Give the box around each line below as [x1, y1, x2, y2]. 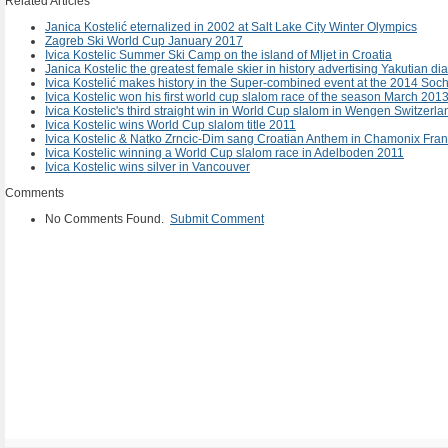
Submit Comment [170, 212, 264, 226]
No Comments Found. [45, 212, 170, 226]
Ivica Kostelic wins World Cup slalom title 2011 [45, 118, 296, 132]
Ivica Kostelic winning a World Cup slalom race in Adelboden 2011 [45, 146, 404, 160]
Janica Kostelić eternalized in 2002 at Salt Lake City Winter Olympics [45, 20, 417, 34]
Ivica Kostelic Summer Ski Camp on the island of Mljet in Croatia [45, 48, 392, 62]
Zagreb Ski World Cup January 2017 [45, 34, 243, 48]
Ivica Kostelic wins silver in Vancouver [45, 160, 250, 174]
